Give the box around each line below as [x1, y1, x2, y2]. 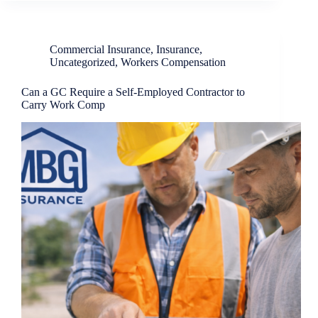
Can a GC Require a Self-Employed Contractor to [21, 86, 245, 99]
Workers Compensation [121, 56, 226, 69]
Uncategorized [50, 56, 115, 69]
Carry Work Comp [21, 99, 105, 111]
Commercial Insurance [50, 43, 150, 56]
